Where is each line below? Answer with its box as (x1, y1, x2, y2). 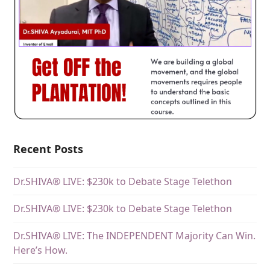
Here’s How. (13, 243, 68, 257)
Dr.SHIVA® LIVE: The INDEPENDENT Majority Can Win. (13, 228, 256, 242)
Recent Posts (13, 141, 84, 156)
